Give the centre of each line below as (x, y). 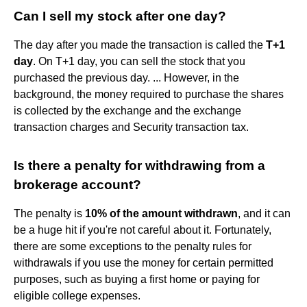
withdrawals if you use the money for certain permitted (144, 262)
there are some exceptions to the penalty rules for (133, 246)
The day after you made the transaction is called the (140, 45)
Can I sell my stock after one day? (120, 16)
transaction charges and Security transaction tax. (131, 127)
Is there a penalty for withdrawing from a (139, 165)
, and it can (264, 213)
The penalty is (49, 213)
